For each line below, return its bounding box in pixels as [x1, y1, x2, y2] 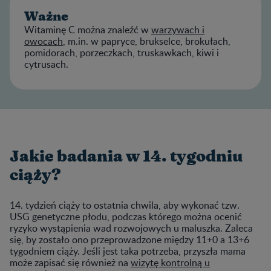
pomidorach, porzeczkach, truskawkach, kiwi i [24, 45, 219, 59]
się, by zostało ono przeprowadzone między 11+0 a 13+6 [10, 232, 249, 246]
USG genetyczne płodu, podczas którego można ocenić [10, 209, 242, 223]
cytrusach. [24, 57, 68, 71]
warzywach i [151, 22, 204, 36]
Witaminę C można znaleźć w [24, 22, 151, 36]
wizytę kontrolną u [131, 255, 210, 269]
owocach [24, 34, 63, 48]
